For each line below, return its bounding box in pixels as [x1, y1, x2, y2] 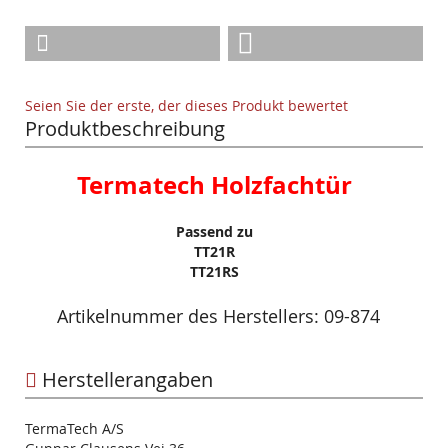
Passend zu [175, 222, 253, 242]
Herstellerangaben [37, 366, 213, 394]
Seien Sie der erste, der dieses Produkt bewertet [25, 96, 348, 116]
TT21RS [189, 262, 239, 282]
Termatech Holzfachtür [76, 168, 352, 203]
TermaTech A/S [25, 419, 124, 439]
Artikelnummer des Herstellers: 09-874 [56, 304, 380, 329]
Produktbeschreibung [25, 115, 225, 143]
